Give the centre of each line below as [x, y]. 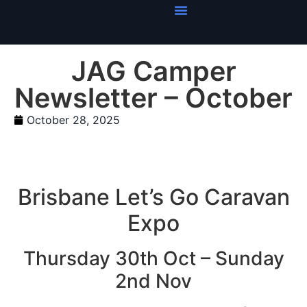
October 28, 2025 [73, 120]
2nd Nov [153, 281]
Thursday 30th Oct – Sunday [153, 258]
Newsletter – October [153, 98]
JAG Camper [153, 71]
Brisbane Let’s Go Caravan [153, 197]
